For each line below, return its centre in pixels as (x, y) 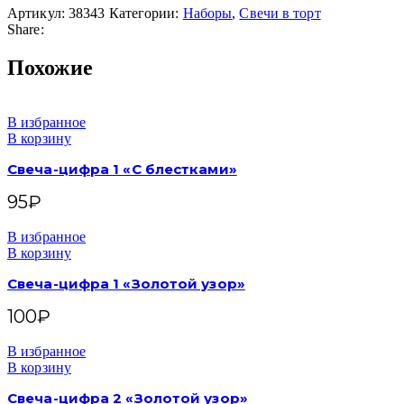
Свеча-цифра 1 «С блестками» (122, 169)
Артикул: (38, 14)
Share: (26, 30)
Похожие (50, 68)
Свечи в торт (280, 14)
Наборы (207, 14)
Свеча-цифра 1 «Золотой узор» (126, 284)
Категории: (144, 14)
